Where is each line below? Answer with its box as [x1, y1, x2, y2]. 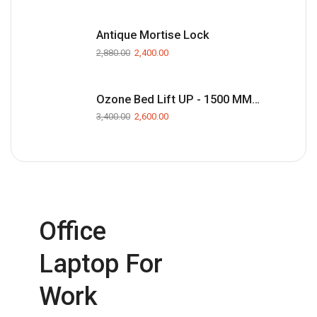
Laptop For [39, 249, 163, 279]
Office [39, 217, 106, 247]
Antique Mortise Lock [96, 28, 209, 42]
